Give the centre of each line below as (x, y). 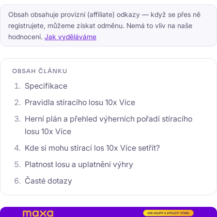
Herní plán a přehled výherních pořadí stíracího (108, 119)
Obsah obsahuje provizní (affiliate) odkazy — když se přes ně (104, 14)
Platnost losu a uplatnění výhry (79, 164)
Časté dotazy (48, 181)
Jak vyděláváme (70, 37)
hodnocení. (26, 37)
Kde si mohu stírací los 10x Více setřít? (92, 148)
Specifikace (46, 86)
